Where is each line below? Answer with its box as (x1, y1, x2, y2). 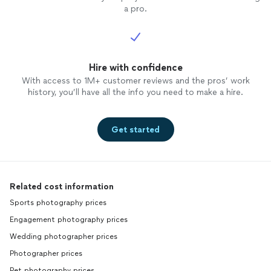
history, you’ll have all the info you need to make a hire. (28, 87, 243, 98)
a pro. (124, 4, 147, 15)
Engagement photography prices (10, 215, 128, 224)
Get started (111, 124, 160, 135)
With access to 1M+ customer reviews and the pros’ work (21, 76, 250, 87)
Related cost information (10, 181, 114, 192)
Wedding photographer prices (10, 232, 117, 241)
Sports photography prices (10, 198, 106, 207)
